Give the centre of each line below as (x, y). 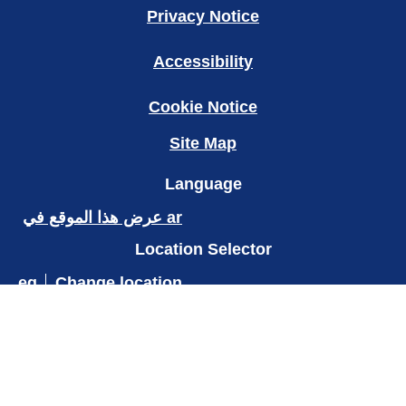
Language (203, 347)
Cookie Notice (203, 270)
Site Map (203, 306)
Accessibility (203, 224)
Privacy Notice (203, 179)
